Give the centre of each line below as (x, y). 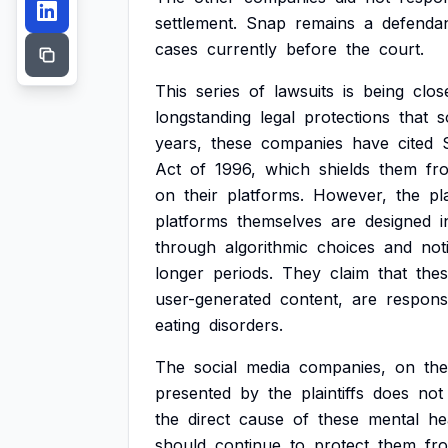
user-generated (213, 299)
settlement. (196, 23)
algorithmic (266, 247)
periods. (243, 273)
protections (347, 117)
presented (193, 393)
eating (177, 325)
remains (325, 23)
